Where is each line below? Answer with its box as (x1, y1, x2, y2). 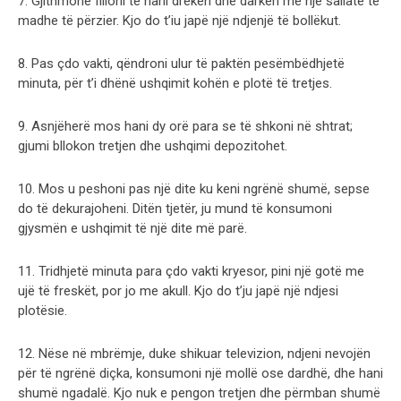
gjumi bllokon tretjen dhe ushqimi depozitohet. (18, 137, 287, 154)
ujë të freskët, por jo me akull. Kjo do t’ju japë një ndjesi (18, 282, 338, 299)
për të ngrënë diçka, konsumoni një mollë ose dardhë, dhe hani (18, 364, 383, 381)
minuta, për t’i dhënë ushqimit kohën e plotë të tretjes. (18, 74, 332, 91)
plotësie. (18, 302, 67, 319)
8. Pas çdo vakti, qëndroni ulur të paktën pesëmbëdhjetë (18, 55, 345, 72)
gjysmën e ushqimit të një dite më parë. (18, 219, 247, 236)
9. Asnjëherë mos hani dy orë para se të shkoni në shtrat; (18, 117, 353, 134)
